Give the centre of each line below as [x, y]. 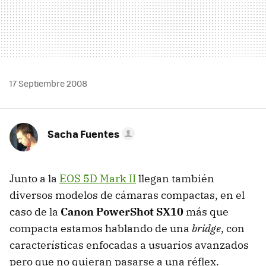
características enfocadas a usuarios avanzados [129, 245]
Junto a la [34, 178]
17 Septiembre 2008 [48, 83]
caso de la [35, 212]
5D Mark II [108, 178]
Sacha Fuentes [83, 134]
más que [206, 212]
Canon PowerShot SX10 [122, 212]
